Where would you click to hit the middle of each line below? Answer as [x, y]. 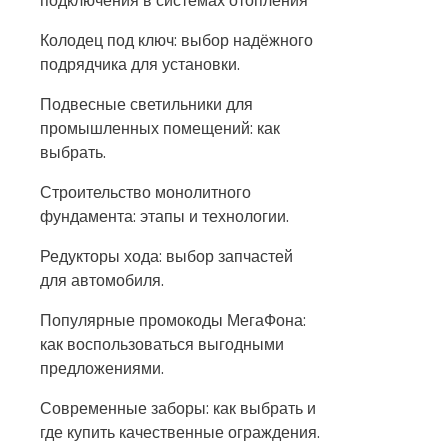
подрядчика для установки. [140, 64]
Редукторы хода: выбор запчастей [166, 256]
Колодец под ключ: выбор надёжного [176, 40]
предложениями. [102, 368]
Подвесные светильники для [146, 104]
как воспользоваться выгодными [162, 344]
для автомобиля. [102, 280]
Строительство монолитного [145, 192]
